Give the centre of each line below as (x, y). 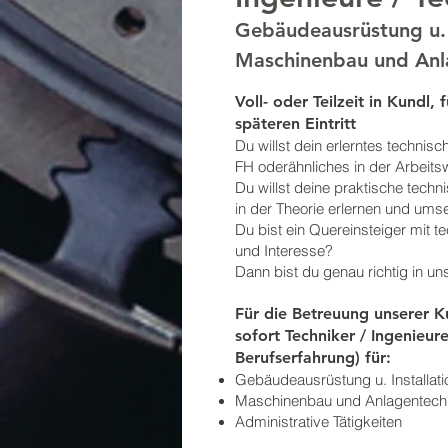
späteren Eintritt (295, 123)
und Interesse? (284, 250)
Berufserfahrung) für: (313, 357)
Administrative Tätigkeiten (318, 421)
